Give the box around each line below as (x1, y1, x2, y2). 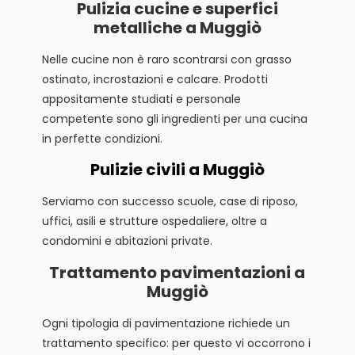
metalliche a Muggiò (93, 16, 261, 39)
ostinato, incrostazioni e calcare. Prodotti (41, 71, 268, 87)
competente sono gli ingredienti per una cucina (41, 110, 307, 127)
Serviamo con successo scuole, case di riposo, (41, 193, 298, 210)
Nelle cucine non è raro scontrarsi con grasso (41, 51, 292, 67)
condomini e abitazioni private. (41, 233, 212, 250)
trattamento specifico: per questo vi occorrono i (41, 334, 311, 351)
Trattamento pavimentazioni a (49, 261, 306, 284)
